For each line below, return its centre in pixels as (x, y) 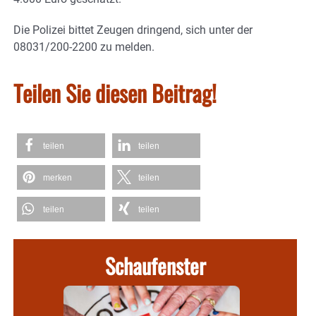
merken (57, 177)
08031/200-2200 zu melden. (84, 47)
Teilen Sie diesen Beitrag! (115, 92)
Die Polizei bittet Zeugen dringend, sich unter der (133, 30)
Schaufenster (155, 265)
